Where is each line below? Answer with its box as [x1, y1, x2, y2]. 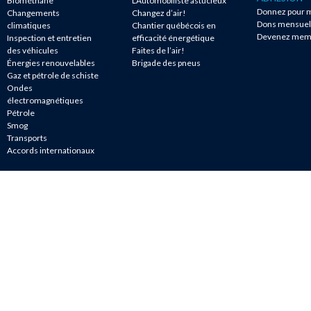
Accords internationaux [7, 144, 94, 155]
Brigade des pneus [132, 57, 201, 68]
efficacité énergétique [132, 32, 215, 43]
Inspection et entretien [7, 32, 92, 43]
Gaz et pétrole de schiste [7, 69, 99, 81]
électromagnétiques [7, 94, 83, 106]
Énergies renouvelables [7, 57, 95, 68]
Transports [7, 132, 47, 143]
